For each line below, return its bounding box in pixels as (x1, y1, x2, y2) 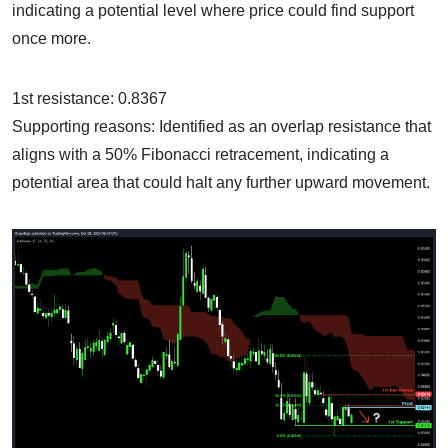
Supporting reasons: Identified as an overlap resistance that (12, 117, 431, 135)
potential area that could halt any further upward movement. (12, 173, 430, 191)
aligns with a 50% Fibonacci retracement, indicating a (12, 145, 389, 163)
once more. (12, 29, 91, 47)
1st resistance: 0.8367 (12, 89, 167, 107)
